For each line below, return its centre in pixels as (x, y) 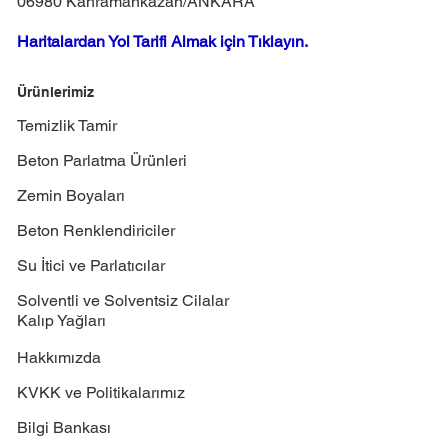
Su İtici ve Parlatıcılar (91, 266)
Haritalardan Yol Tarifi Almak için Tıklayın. (163, 41)
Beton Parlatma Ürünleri (102, 161)
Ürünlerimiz (56, 92)
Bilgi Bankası (64, 428)
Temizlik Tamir (67, 126)
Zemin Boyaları (71, 196)
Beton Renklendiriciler (96, 231)
